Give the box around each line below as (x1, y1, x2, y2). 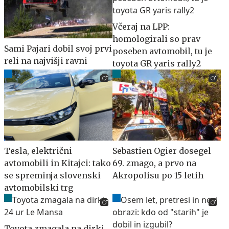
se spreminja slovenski (4, 170, 101, 181)
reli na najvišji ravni (4, 56, 87, 66)
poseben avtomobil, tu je (112, 45, 212, 56)
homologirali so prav (112, 33, 200, 44)
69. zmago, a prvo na (112, 158, 196, 169)
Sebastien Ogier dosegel (112, 146, 211, 156)
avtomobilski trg (4, 182, 73, 193)
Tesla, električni (4, 146, 72, 156)
